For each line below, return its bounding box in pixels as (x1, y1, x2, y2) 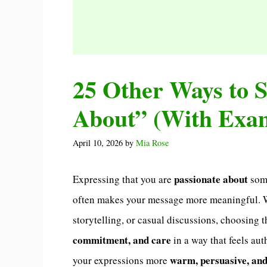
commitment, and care (73, 232, 171, 248)
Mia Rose (136, 137, 169, 149)
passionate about (174, 172, 248, 187)
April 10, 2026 (73, 137, 123, 149)
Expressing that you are (73, 172, 174, 187)
